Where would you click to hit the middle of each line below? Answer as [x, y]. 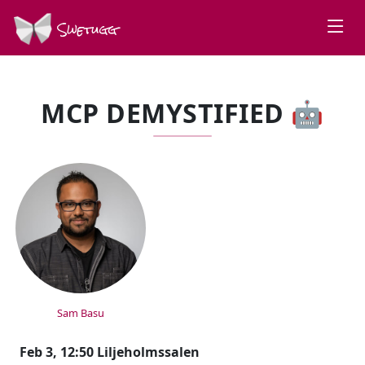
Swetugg [85, 29]
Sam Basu [81, 313]
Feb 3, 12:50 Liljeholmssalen [110, 352]
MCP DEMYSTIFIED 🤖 [182, 113]
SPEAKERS [84, 164]
